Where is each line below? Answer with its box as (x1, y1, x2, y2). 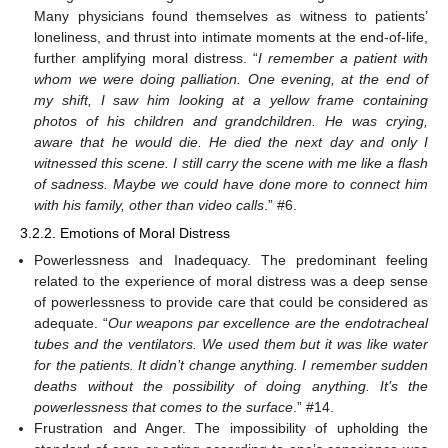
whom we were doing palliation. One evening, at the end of (34, 70, 428, 87)
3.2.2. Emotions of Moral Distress (20, 224, 230, 241)
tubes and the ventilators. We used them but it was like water (34, 335, 428, 352)
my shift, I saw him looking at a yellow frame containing (34, 91, 428, 108)
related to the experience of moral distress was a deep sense (34, 272, 428, 289)
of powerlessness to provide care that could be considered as (34, 293, 428, 310)
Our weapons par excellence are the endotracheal (107, 314, 429, 331)
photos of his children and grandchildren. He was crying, (34, 112, 428, 129)
